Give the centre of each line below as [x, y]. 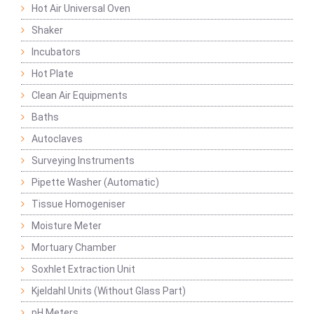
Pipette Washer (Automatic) [95, 183]
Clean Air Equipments [80, 96]
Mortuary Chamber [74, 248]
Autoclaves [57, 139]
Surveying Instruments [83, 161]
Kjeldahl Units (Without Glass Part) [109, 291]
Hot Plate [53, 74]
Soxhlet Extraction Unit [83, 269]
